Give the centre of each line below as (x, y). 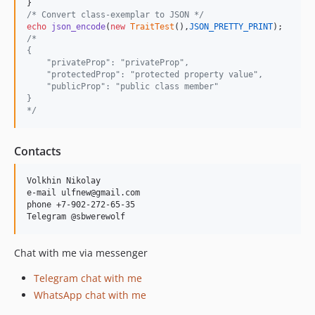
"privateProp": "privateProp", (108, 63)
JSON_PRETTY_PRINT (231, 27)
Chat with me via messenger (81, 253)
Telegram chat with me (88, 278)
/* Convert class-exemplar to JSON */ (115, 15)
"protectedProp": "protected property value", (145, 75)
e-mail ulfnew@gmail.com (83, 193)
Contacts (38, 151)
